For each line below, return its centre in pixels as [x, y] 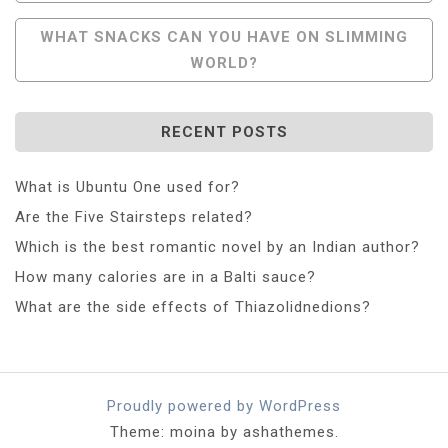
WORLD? [224, 62]
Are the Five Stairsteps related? [134, 216]
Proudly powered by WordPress [224, 405]
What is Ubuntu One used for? [127, 186]
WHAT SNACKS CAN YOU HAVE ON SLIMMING [224, 36]
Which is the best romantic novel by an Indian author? [217, 246]
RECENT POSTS [224, 131]
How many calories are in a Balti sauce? [165, 276]
